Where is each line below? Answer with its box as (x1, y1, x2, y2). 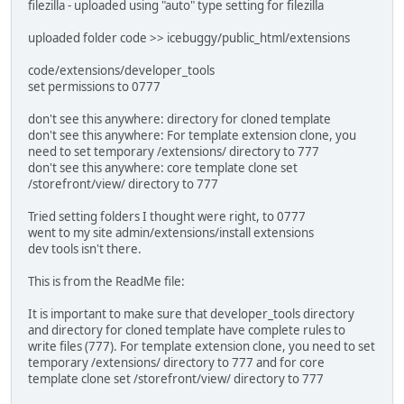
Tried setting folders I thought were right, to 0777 (28, 208, 306, 225)
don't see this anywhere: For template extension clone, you (28, 127, 356, 144)
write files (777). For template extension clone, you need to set (28, 338, 375, 355)
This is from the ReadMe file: (28, 273, 185, 290)
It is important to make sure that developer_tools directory (28, 306, 354, 323)
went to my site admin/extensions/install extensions (28, 225, 314, 242)
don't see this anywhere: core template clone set (28, 160, 298, 177)
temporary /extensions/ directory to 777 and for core (28, 354, 325, 372)
